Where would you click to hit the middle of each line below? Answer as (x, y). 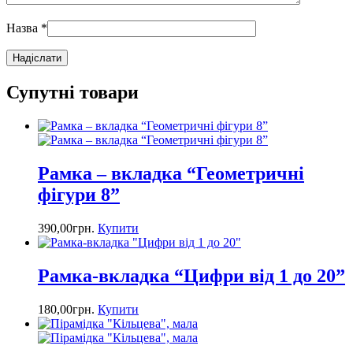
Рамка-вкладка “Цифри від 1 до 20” (191, 275)
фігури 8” (79, 194)
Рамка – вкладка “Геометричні (171, 173)
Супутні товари (72, 93)
